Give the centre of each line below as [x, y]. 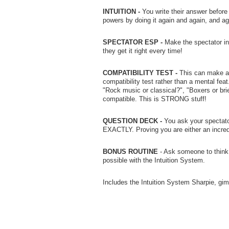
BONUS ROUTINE [130, 152]
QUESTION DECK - [132, 121]
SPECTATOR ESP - [132, 42]
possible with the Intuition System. [154, 161]
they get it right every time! [142, 51]
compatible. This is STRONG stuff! [154, 99]
